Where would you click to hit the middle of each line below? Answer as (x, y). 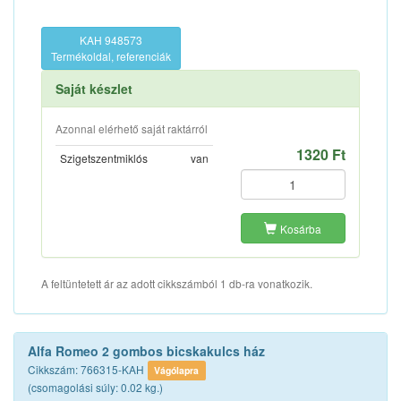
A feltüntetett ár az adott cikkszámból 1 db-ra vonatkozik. (177, 283)
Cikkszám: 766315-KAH (86, 369)
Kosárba (301, 229)
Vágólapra (177, 370)
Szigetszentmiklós (104, 158)
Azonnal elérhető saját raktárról (132, 128)
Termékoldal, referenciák (111, 56)
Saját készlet (94, 89)
